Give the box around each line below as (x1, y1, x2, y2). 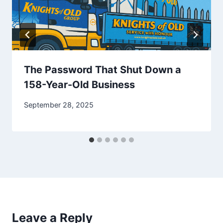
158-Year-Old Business (24, 78, 135, 91)
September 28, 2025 (24, 101, 94, 110)
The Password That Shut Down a (24, 63, 181, 76)
